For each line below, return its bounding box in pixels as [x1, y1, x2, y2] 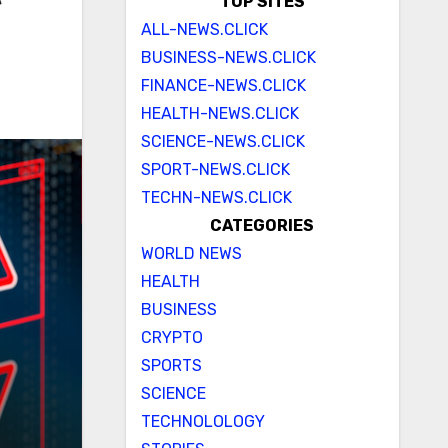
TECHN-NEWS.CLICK [140, 188, 292, 207]
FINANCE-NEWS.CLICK [140, 76, 306, 95]
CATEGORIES [210, 216, 315, 235]
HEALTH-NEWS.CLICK [140, 104, 299, 123]
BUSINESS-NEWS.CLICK [140, 48, 316, 67]
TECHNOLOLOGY [140, 412, 265, 431]
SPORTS [140, 356, 202, 375]
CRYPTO [140, 328, 203, 347]
